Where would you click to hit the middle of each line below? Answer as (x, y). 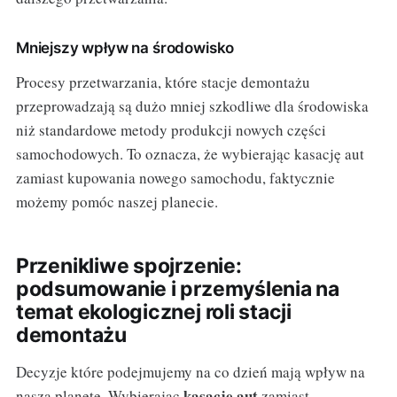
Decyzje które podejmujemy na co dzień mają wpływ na (190, 372)
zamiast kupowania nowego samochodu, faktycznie (175, 178)
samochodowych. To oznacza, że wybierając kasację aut (190, 154)
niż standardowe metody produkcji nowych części (171, 130)
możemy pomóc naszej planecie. (117, 202)
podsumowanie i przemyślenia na (178, 289)
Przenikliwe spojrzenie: (128, 266)
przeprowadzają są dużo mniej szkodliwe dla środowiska (192, 106)
